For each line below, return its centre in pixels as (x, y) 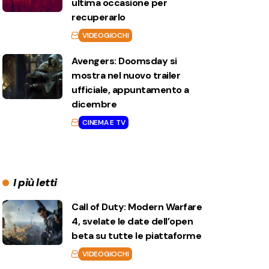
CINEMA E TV (104, 123)
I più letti (35, 183)
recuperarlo (98, 17)
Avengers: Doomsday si (124, 61)
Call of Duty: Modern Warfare (137, 207)
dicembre (94, 104)
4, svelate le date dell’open (132, 222)
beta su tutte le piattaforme (137, 236)
